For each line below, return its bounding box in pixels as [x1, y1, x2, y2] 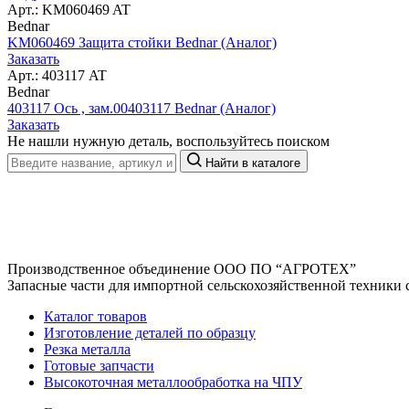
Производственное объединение [7, 260, 214, 277]
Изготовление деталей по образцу [44, 324, 256, 341]
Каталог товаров [44, 308, 147, 324]
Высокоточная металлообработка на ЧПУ [44, 373, 302, 390]
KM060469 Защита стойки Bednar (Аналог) [7, 34, 277, 50]
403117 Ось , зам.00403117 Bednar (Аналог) [7, 100, 276, 116]
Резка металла [44, 341, 131, 357]
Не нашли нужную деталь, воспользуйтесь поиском [7, 132, 330, 149]
